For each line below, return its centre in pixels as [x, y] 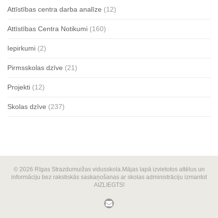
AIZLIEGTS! [109, 185]
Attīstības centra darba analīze [54, 9]
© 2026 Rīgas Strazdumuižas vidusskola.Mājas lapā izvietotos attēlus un [109, 169]
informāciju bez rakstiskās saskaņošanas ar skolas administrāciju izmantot [109, 177]
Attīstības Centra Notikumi [47, 29]
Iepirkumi [21, 48]
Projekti [19, 87]
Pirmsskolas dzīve [35, 68]
